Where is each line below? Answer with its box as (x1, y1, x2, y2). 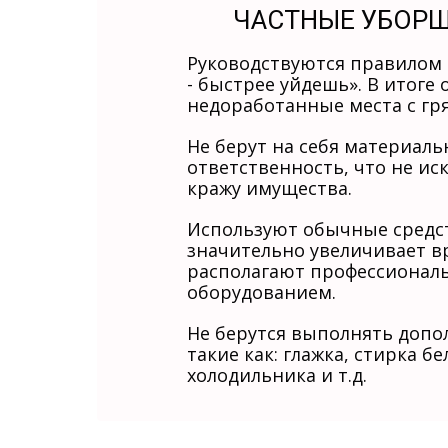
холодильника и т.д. (187, 363, 367, 387)
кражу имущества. (187, 176, 352, 200)
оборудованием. (187, 280, 336, 304)
